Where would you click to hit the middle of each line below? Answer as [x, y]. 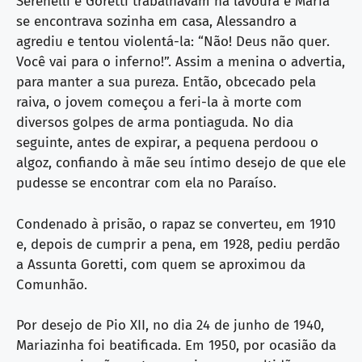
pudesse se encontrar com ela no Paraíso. [146, 183]
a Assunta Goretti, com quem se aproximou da [161, 264]
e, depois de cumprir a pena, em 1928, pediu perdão [178, 244]
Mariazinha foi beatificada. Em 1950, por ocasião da [176, 346]
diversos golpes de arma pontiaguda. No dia [155, 123]
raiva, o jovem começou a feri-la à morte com [159, 103]
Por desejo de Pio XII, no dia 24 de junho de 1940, [170, 326]
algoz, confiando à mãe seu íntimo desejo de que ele [181, 163]
